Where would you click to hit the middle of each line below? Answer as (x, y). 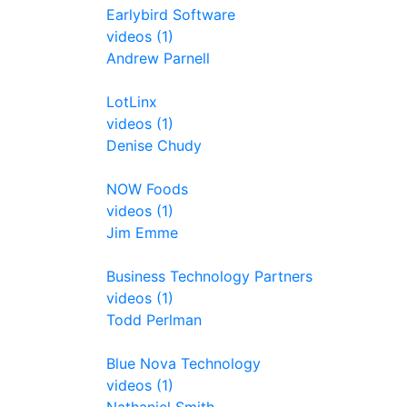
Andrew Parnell (158, 58)
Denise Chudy (154, 145)
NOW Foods (147, 189)
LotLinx (132, 102)
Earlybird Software (171, 15)
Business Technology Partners (209, 276)
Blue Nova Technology (184, 363)
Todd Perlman (154, 320)
